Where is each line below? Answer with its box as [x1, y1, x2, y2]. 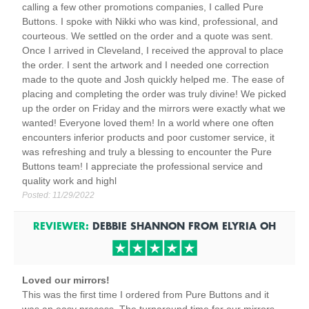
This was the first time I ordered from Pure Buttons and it [22, 289, 269, 300]
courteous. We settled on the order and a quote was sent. [22, 30, 273, 41]
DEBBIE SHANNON [92, 219, 185, 232]
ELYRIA [222, 219, 257, 232]
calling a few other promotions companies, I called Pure [22, 1, 263, 12]
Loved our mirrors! [22, 275, 110, 286]
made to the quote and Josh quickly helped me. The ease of [22, 74, 284, 85]
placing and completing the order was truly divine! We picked [22, 88, 286, 99]
